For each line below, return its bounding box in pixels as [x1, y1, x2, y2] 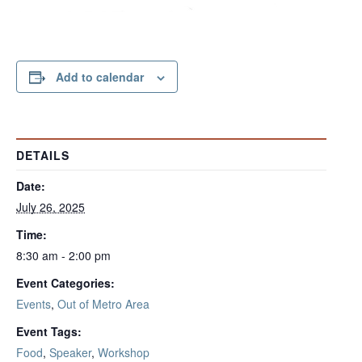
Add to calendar [56, 68, 144, 85]
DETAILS [16, 147, 69, 164]
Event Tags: [16, 323, 82, 340]
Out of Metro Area [57, 296, 149, 313]
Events [16, 296, 51, 313]
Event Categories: [16, 275, 115, 292]
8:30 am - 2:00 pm [16, 247, 111, 264]
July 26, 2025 [16, 198, 85, 215]
